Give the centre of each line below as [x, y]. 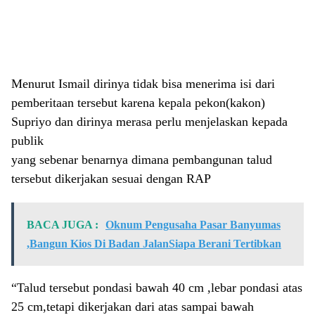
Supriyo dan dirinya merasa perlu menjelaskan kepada [149, 122]
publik [27, 141]
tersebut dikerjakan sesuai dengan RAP [111, 179]
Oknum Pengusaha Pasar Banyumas [193, 225]
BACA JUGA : [63, 225]
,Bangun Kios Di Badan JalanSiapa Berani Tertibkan [154, 244]
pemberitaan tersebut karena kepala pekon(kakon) [138, 103]
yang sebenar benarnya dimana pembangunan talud [142, 160]
